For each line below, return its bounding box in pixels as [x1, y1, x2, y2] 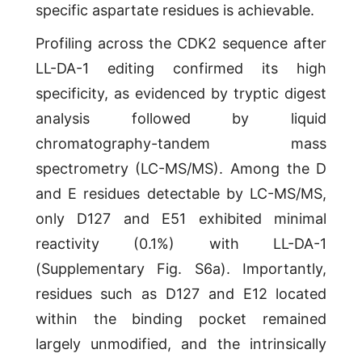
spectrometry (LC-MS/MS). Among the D [35, 160, 327, 178]
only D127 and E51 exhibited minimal [35, 210, 327, 228]
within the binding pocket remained [35, 310, 327, 328]
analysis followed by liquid [35, 110, 327, 128]
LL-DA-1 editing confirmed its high [35, 60, 327, 78]
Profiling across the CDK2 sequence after [35, 35, 327, 53]
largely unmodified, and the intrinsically [35, 335, 327, 353]
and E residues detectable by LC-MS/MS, [35, 185, 327, 203]
